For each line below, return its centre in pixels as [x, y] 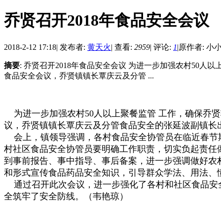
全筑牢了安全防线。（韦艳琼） [66, 196]
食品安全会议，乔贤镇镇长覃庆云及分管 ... [79, 75]
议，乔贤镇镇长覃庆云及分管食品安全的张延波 [97, 125]
